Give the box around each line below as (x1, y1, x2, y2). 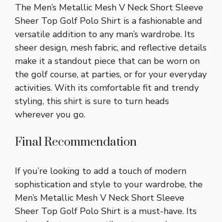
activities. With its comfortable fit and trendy (15, 81, 199, 94)
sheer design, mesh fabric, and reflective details (15, 41, 207, 54)
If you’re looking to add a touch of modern (15, 165, 186, 177)
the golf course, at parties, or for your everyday (15, 68, 207, 80)
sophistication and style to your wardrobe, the (15, 178, 203, 190)
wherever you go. (15, 108, 85, 120)
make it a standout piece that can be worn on (15, 55, 200, 67)
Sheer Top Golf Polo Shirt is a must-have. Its (15, 205, 197, 217)
